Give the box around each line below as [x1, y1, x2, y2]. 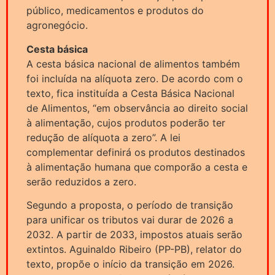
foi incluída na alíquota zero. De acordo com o [26, 72, 243, 85]
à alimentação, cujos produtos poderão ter [26, 116, 225, 129]
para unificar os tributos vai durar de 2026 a [26, 214, 233, 226]
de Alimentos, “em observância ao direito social [26, 101, 248, 114]
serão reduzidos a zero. [26, 175, 136, 188]
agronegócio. [26, 19, 88, 32]
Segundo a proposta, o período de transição [26, 199, 233, 211]
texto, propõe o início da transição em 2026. [26, 258, 234, 270]
